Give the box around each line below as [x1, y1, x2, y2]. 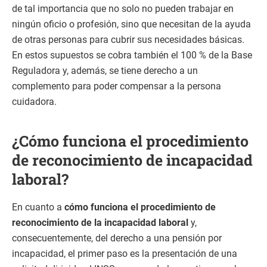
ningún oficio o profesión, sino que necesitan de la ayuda [12, 18, 251, 30]
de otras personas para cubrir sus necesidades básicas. [12, 33, 244, 45]
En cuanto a [12, 201, 64, 213]
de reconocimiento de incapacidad [12, 150, 253, 170]
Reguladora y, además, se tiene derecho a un [12, 64, 198, 76]
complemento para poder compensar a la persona [12, 80, 221, 92]
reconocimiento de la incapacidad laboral [12, 216, 188, 228]
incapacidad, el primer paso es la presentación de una [12, 247, 237, 259]
